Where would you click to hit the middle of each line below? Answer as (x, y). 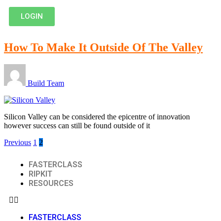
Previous (18, 142)
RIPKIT (40, 174)
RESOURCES (51, 183)
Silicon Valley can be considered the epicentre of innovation (97, 116)
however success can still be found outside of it (77, 125)
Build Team (46, 83)
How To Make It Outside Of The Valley (103, 47)
